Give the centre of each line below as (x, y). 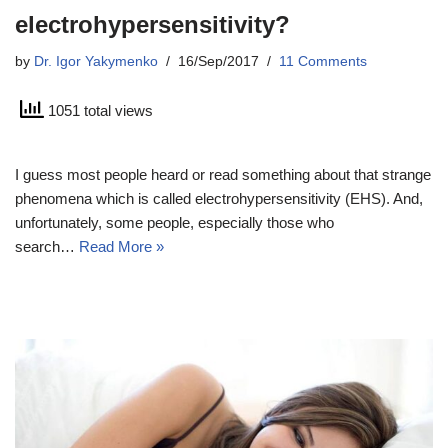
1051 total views (98, 111)
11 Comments (323, 61)
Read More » (121, 246)
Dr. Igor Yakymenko (96, 61)
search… (47, 246)
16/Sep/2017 (218, 61)
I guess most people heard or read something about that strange (223, 174)
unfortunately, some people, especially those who (174, 222)
